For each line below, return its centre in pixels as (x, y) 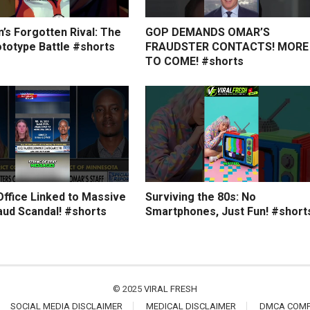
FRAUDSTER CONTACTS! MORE (227, 46)
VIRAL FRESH (171, 289)
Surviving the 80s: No (201, 197)
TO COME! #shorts (194, 61)
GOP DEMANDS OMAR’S (208, 32)
